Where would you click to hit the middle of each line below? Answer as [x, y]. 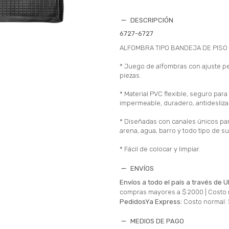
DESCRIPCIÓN [152, 20]
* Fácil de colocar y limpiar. [160, 149]
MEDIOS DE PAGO [157, 221]
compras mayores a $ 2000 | [164, 192]
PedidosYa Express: [151, 201]
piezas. [131, 75]
